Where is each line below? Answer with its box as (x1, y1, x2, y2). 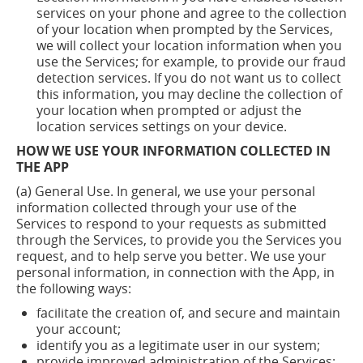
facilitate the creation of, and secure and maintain (36, 304, 340, 322)
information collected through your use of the (16, 199, 297, 216)
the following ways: (16, 280, 131, 297)
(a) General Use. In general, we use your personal (16, 182, 315, 200)
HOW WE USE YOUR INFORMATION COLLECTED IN (16, 142, 331, 160)
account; (68, 320, 121, 338)
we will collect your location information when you (36, 36, 342, 54)
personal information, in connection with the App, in (16, 263, 335, 281)
